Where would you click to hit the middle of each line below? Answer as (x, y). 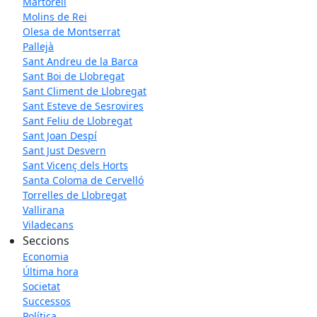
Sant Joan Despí (60, 136)
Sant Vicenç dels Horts (75, 166)
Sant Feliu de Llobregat (77, 121)
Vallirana (44, 210)
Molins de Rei (55, 17)
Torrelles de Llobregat (75, 195)
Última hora (51, 272)
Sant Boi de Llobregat (74, 76)
